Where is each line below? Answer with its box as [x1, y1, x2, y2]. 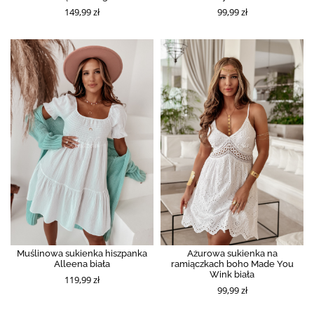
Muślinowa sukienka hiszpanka [17, 247, 147, 259]
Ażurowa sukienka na [186, 247, 278, 259]
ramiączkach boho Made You [170, 258, 294, 269]
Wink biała [210, 268, 254, 280]
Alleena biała [54, 258, 110, 269]
